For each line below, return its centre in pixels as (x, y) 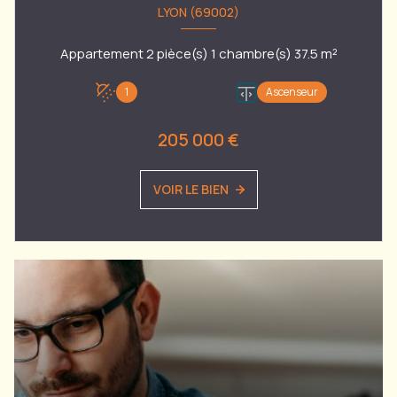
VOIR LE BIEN (191, 189)
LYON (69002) (198, 12)
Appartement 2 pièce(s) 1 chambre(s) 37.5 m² (329, 53)
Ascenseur (292, 92)
